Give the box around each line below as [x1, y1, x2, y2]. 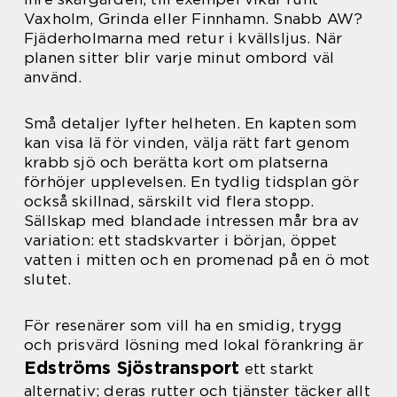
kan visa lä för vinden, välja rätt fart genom [24, 133, 350, 152]
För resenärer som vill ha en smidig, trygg [24, 315, 343, 334]
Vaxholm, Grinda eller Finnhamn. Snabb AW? [24, 9, 363, 27]
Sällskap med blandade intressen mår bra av [24, 211, 360, 230]
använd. [24, 67, 82, 86]
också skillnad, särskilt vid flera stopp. [24, 191, 315, 210]
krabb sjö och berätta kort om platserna [24, 152, 328, 171]
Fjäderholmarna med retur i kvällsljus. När [24, 28, 343, 47]
